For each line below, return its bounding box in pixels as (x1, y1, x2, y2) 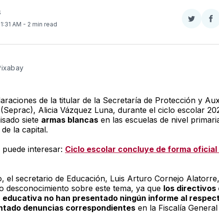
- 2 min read (22, 20, 57, 28)
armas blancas (41, 114, 98, 125)
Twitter (191, 37, 217, 47)
